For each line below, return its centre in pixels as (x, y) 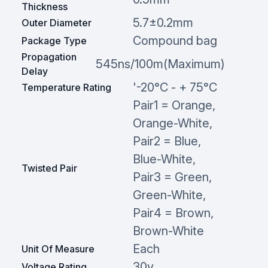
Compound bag (175, 40)
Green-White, (169, 195)
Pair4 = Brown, (173, 213)
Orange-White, (172, 123)
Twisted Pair (49, 168)
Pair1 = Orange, (174, 105)
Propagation (49, 57)
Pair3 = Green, (172, 177)
